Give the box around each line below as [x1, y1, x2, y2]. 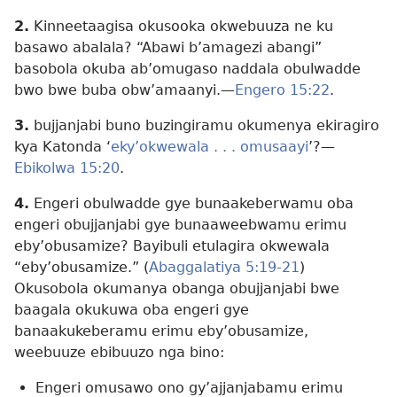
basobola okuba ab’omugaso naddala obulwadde [14, 60, 361, 78]
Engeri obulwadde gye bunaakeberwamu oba [29, 195, 354, 213]
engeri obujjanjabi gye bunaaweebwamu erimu [14, 216, 346, 234]
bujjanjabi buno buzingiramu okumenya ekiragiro [29, 117, 379, 135]
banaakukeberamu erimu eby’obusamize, [14, 323, 308, 340]
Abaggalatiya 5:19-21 [149, 259, 300, 276]
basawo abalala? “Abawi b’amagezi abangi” [14, 39, 322, 57]
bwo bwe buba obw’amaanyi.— [14, 82, 235, 99]
